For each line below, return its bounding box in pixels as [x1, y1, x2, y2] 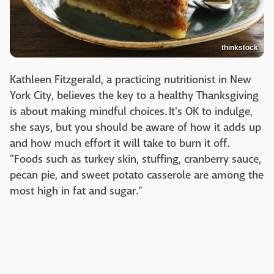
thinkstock [221, 43, 258, 53]
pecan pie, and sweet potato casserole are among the [10, 168, 264, 183]
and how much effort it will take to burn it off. [10, 136, 229, 151]
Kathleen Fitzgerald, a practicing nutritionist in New [10, 73, 251, 87]
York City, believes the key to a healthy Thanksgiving [10, 89, 259, 103]
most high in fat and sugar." [10, 184, 143, 199]
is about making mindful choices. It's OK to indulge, [10, 105, 253, 119]
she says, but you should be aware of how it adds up [10, 120, 261, 135]
